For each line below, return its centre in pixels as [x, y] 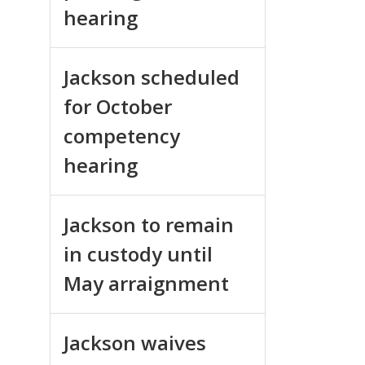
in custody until [138, 253]
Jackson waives [135, 342]
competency [122, 135]
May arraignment [146, 283]
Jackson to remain [149, 224]
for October [118, 106]
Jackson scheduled [152, 77]
